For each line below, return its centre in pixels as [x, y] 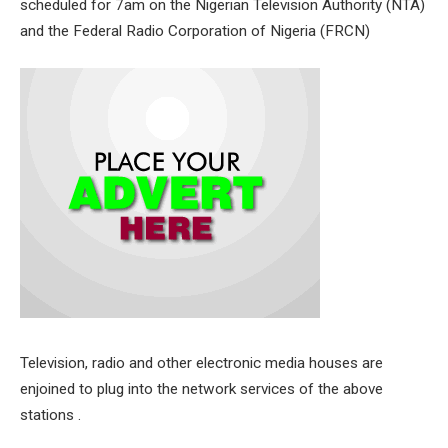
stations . [50, 414]
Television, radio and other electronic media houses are [201, 362]
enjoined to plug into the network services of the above [201, 388]
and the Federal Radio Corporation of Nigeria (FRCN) [195, 31]
